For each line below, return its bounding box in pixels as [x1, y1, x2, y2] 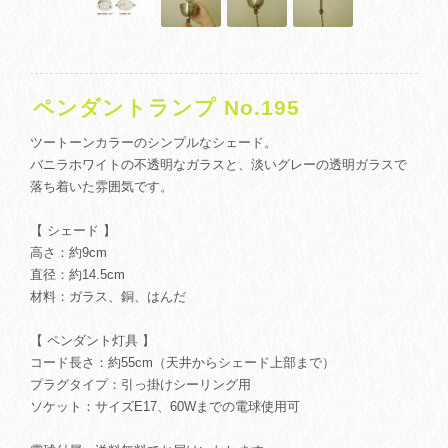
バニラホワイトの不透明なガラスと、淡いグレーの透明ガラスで [30, 157, 407, 172]
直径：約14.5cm [30, 267, 125, 282]
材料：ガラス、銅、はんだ [30, 289, 186, 304]
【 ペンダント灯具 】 [30, 333, 155, 348]
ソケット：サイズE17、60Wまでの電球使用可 [30, 399, 300, 414]
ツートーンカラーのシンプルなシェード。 [30, 135, 277, 150]
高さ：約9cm [30, 245, 107, 260]
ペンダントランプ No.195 [33, 96, 300, 119]
